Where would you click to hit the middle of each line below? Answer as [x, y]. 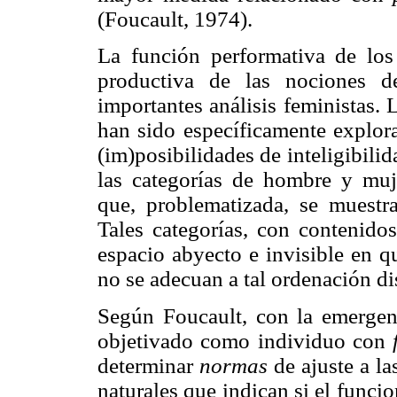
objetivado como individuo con [245, 340]
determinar [148, 365]
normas [233, 365]
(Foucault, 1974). [175, 19]
